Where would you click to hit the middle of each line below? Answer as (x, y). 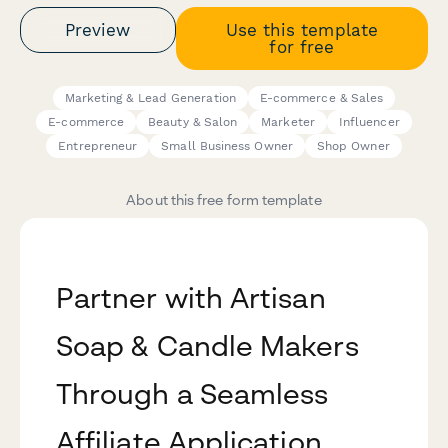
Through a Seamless (192, 394)
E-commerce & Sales (321, 98)
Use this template (301, 29)
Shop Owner (353, 146)
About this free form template (224, 200)
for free (302, 46)
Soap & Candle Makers (207, 346)
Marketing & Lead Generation (150, 98)
